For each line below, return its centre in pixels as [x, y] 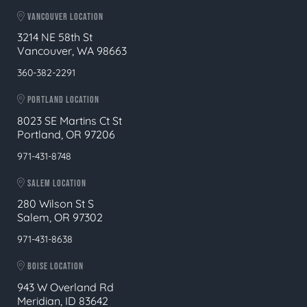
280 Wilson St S [56, 204]
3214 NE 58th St [55, 37]
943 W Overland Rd [65, 287]
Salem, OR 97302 [60, 218]
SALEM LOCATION [56, 183]
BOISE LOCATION [54, 267]
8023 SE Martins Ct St [70, 120]
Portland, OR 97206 [66, 134]
